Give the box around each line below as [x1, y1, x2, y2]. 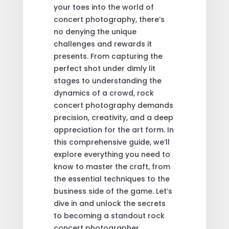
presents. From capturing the [53, 51, 163, 61]
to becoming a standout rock [53, 210, 165, 221]
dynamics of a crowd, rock [53, 87, 154, 98]
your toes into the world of [53, 2, 154, 12]
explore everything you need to [53, 149, 170, 159]
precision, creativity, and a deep [53, 112, 173, 123]
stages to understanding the [53, 75, 162, 86]
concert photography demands [53, 100, 173, 110]
